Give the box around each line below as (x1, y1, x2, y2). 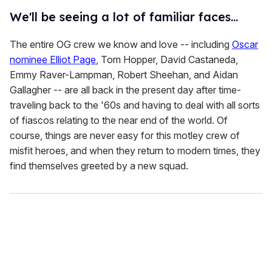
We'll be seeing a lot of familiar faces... (10, 9, 238, 25)
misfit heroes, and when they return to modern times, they (10, 144, 260, 157)
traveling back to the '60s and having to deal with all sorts (10, 99, 260, 112)
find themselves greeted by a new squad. (10, 160, 188, 172)
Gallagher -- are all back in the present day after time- (10, 84, 241, 97)
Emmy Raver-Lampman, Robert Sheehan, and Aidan (10, 69, 238, 81)
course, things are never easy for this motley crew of (10, 129, 240, 142)
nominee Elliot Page (10, 53, 96, 66)
